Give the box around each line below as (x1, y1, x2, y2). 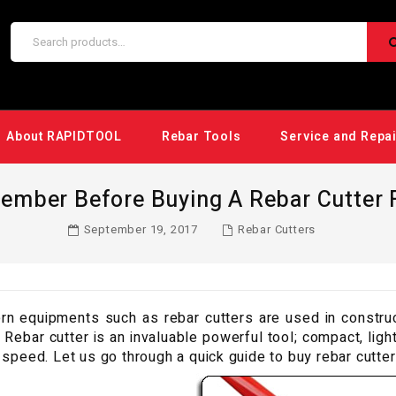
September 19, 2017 (83, 221, 198, 239)
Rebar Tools (161, 127, 241, 147)
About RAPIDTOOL (6, 127, 123, 147)
